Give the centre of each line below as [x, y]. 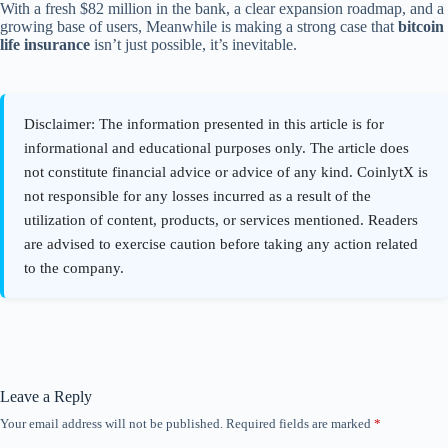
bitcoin [421, 26]
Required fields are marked [300, 423]
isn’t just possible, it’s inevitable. [193, 44]
